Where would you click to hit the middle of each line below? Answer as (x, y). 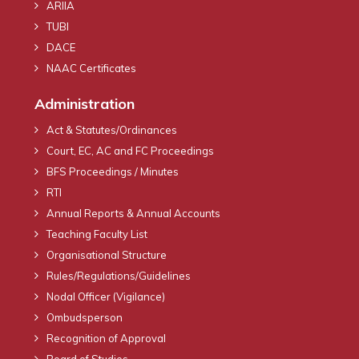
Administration (85, 103)
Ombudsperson (85, 317)
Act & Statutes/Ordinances (112, 129)
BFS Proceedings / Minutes (113, 171)
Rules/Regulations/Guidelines (119, 275)
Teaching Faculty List (97, 234)
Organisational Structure (107, 254)
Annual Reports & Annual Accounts (133, 213)
